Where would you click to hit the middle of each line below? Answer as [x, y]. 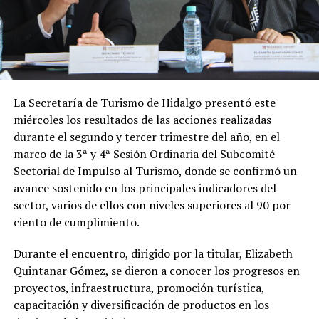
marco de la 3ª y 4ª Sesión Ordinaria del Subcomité [144, 153]
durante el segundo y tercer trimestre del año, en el [146, 136]
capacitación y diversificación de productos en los [141, 304]
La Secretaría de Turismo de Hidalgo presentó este [144, 102]
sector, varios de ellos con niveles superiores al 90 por [152, 205]
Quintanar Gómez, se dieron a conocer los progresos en [156, 270]
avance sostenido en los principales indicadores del [145, 188]
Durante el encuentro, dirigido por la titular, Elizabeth [153, 253]
